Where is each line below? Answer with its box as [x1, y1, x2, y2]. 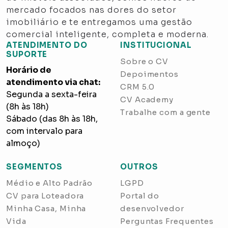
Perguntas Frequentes [120, 216, 214, 226]
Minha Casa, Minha [6, 204, 87, 214]
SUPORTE [6, 49, 48, 60]
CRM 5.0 [120, 82, 155, 92]
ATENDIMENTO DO [6, 40, 88, 50]
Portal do [120, 191, 160, 201]
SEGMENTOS [6, 162, 63, 172]
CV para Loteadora [6, 191, 84, 201]
